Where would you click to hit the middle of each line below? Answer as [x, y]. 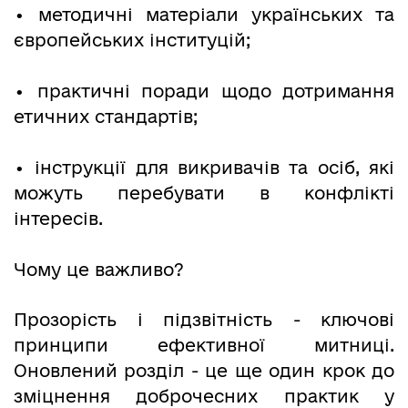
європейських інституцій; [132, 40]
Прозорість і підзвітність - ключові [204, 320]
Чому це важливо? [99, 269]
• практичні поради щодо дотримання [204, 91]
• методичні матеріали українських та [204, 14]
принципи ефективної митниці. [204, 346]
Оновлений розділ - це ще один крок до [204, 371]
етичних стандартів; [106, 116]
